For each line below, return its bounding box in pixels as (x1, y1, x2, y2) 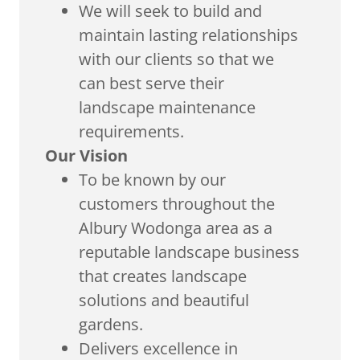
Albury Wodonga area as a (79, 217, 272, 239)
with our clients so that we (79, 48, 274, 70)
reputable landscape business (79, 241, 300, 263)
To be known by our (79, 169, 226, 190)
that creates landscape (79, 265, 247, 287)
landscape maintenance (79, 96, 256, 118)
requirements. (79, 121, 184, 142)
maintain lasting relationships (79, 24, 298, 46)
